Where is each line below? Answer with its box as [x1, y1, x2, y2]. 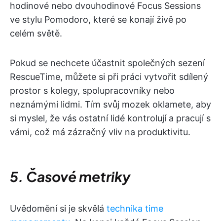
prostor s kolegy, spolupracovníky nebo [10, 85, 175, 96]
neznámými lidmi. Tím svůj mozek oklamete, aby [10, 99, 211, 110]
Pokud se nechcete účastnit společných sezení [10, 57, 205, 68]
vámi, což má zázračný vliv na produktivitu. [10, 126, 190, 137]
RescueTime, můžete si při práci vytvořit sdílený [10, 71, 208, 82]
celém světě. [10, 28, 62, 38]
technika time [107, 203, 163, 214]
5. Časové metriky [10, 167, 130, 185]
